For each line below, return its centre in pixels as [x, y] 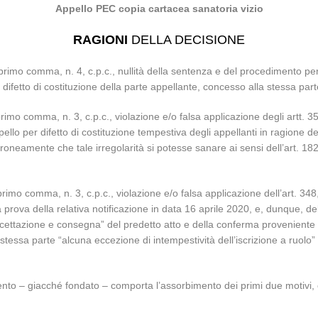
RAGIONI [100, 40]
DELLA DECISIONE [186, 40]
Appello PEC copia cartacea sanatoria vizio [159, 9]
